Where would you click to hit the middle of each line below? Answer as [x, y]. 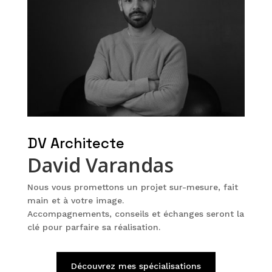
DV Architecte [76, 143]
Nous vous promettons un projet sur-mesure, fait [132, 187]
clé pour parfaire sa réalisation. [93, 227]
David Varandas [100, 165]
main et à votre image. [75, 201]
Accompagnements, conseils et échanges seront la [135, 214]
